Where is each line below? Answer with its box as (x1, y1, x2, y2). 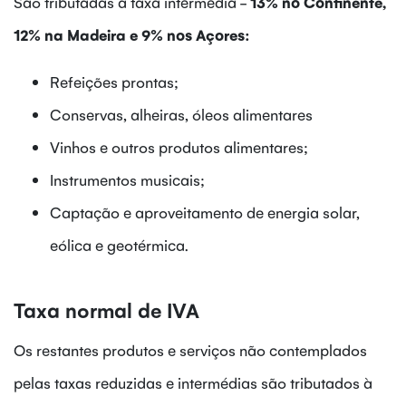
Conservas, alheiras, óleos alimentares (50, 103, 313, 124)
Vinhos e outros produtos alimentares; (50, 136, 308, 157)
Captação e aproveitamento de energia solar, (50, 201, 360, 222)
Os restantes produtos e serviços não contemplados (14, 339, 367, 360)
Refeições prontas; (50, 71, 179, 92)
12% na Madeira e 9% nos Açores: (14, 24, 250, 44)
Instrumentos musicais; (50, 169, 205, 189)
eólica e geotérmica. (50, 234, 188, 255)
